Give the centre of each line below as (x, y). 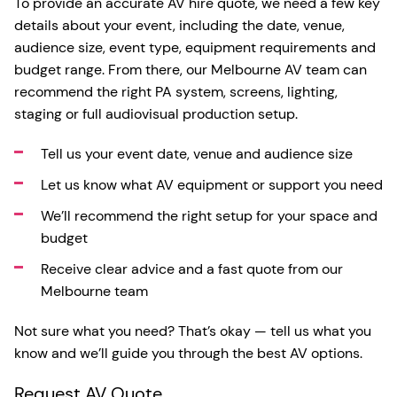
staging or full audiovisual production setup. (156, 114)
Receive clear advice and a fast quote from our (192, 269)
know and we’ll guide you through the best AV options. (188, 354)
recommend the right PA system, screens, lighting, (176, 92)
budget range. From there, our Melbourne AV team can (191, 70)
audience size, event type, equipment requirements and (195, 48)
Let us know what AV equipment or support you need (212, 185)
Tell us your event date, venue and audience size (197, 154)
